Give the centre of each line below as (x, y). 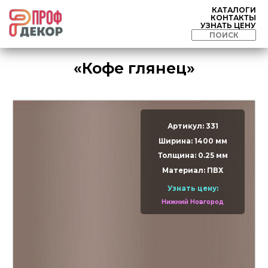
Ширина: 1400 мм (193, 141)
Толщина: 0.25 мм (193, 156)
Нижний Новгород (193, 202)
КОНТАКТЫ (233, 18)
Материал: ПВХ (193, 171)
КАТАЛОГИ (234, 10)
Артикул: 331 (193, 126)
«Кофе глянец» (134, 68)
